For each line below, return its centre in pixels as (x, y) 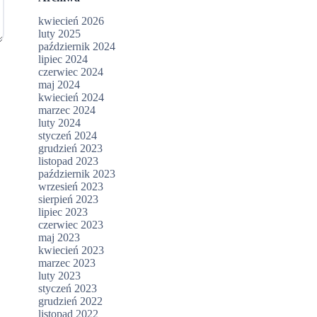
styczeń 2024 (68, 136)
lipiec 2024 (63, 59)
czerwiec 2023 (71, 225)
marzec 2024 (67, 110)
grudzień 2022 (71, 301)
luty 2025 (60, 34)
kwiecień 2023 (71, 250)
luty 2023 (60, 276)
